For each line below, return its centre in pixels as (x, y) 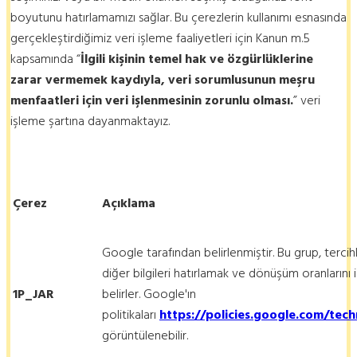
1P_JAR (33, 294)
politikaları (131, 314)
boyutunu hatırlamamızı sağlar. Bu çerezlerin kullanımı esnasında (178, 17)
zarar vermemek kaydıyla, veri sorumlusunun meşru (163, 79)
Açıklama (129, 203)
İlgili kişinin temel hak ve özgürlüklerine (197, 59)
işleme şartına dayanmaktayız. (90, 121)
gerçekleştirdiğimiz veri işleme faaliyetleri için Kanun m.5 (160, 38)
